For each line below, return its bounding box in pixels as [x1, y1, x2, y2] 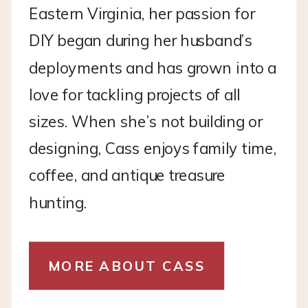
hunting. [29, 192, 87, 212]
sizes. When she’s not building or [29, 111, 262, 131]
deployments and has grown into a [29, 57, 276, 77]
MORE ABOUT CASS [48, 256, 206, 274]
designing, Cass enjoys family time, [29, 138, 276, 158]
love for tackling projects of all [29, 85, 241, 104]
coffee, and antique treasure [29, 165, 225, 185]
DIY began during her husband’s [29, 30, 252, 50]
